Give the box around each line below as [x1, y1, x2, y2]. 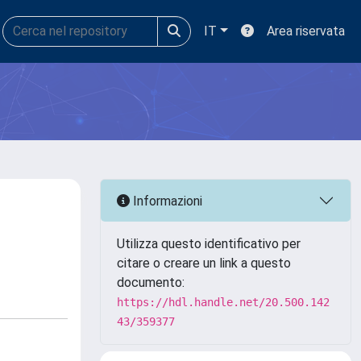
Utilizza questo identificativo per [117, 236, 301, 251]
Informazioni [130, 193, 202, 209]
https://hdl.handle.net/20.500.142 [117, 296, 330, 309]
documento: [117, 275, 185, 290]
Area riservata [267, 23, 345, 39]
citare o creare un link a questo [117, 255, 291, 271]
